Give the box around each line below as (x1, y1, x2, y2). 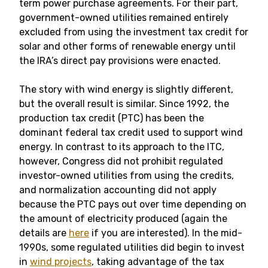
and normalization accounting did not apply (19, 184, 217, 196)
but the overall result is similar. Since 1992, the (19, 98, 229, 109)
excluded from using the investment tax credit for (19, 26, 248, 38)
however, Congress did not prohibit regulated (19, 156, 223, 167)
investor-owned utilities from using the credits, (19, 170, 234, 181)
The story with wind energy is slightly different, (19, 84, 233, 95)
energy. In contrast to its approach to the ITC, (19, 141, 224, 153)
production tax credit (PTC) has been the (19, 112, 204, 124)
